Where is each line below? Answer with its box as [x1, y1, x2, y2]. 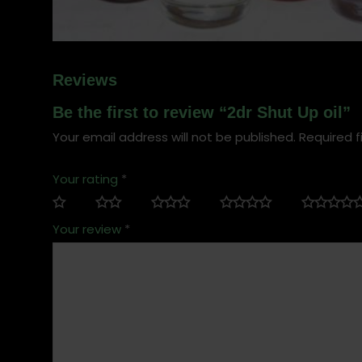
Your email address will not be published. [52, 128, 296, 146]
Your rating [52, 170, 121, 188]
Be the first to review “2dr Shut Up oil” [52, 103, 351, 122]
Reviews [52, 71, 117, 90]
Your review [52, 221, 124, 238]
